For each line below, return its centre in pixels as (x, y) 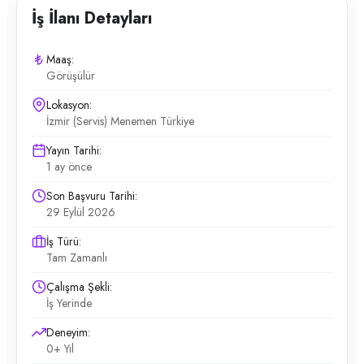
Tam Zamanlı (77, 258)
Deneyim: (68, 332)
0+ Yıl (60, 349)
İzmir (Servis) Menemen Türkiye (120, 121)
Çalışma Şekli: (79, 287)
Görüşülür (71, 76)
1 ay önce (69, 167)
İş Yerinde (69, 303)
